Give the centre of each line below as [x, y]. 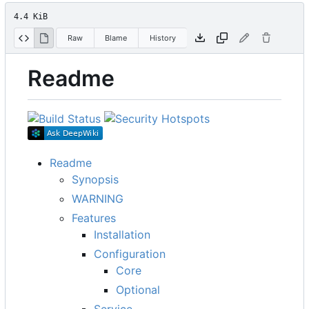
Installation [122, 234]
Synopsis [95, 179]
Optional [138, 289]
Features [94, 218]
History [162, 38]
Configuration [130, 253]
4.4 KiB [31, 17]
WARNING [98, 198]
